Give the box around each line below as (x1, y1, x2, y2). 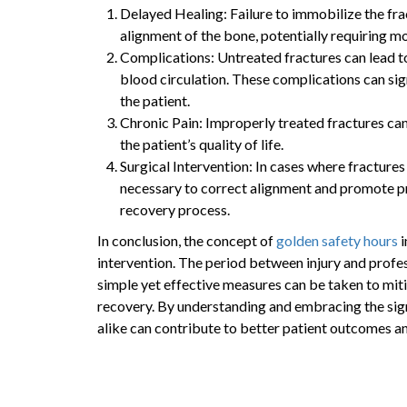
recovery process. (120, 201, 230, 219)
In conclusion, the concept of (97, 232, 276, 250)
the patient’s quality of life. (120, 135, 283, 154)
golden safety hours (276, 232, 398, 250)
